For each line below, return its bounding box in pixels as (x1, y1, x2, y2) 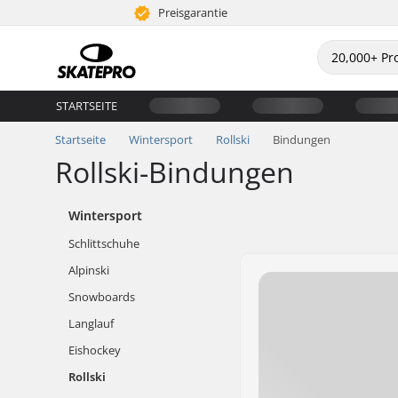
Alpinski (68, 262, 109, 278)
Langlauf (68, 315, 114, 331)
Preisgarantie (155, 4, 228, 20)
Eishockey (68, 342, 121, 358)
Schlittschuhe (68, 235, 139, 251)
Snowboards (68, 289, 135, 305)
